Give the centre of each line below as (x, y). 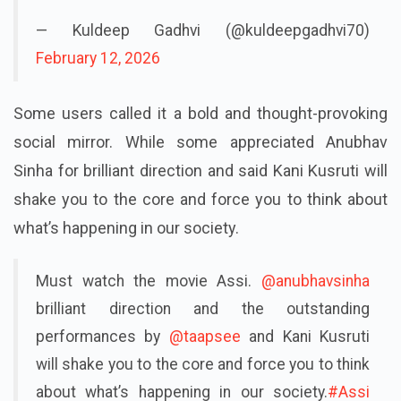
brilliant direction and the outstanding (203, 308)
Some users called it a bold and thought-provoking (200, 113)
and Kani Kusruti (305, 336)
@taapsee (205, 336)
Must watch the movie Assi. (149, 281)
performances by (102, 336)
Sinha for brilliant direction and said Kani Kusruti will (200, 170)
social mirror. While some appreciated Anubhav (200, 141)
